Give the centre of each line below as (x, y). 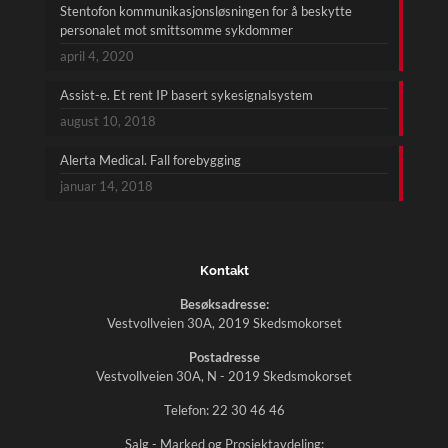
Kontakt (224, 270)
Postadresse (224, 356)
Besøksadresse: (224, 303)
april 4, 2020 (97, 55)
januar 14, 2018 (106, 185)
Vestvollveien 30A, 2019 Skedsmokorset (224, 322)
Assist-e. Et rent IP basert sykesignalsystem (186, 94)
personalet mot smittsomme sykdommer (176, 29)
